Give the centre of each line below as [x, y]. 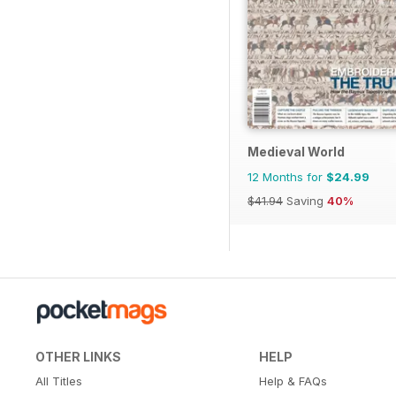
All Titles [59, 381]
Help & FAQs [293, 381]
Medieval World [296, 151]
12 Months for [287, 176]
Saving [305, 200]
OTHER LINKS [78, 356]
